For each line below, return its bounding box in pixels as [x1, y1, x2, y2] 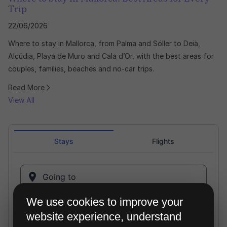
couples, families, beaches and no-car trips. [8, 64, 154, 73]
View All [8, 96, 34, 105]
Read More [8, 83, 45, 92]
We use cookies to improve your [26, 196, 183, 208]
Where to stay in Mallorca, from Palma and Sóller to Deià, [8, 39, 200, 48]
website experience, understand [26, 211, 181, 223]
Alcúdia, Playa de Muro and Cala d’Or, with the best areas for [8, 52, 214, 61]
